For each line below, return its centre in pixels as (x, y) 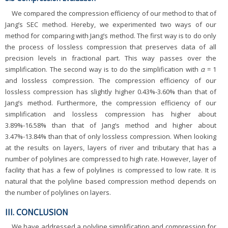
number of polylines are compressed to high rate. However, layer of (111, 159)
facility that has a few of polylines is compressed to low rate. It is (111, 170)
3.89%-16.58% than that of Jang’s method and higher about (111, 125)
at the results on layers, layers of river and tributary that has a (111, 147)
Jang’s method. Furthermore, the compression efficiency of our (111, 103)
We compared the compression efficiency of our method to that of (114, 13)
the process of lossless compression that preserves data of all (111, 47)
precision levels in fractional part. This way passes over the (111, 58)
